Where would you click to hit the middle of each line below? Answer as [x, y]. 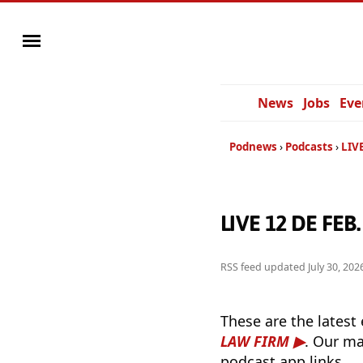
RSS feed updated [264, 267]
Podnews [253, 147]
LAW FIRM [255, 342]
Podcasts [309, 147]
